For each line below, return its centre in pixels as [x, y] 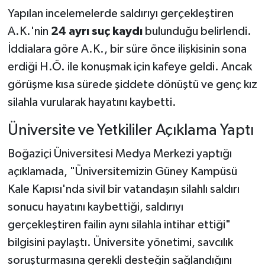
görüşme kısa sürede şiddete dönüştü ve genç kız [132, 85]
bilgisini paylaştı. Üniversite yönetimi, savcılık [120, 242]
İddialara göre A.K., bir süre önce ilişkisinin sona [127, 49]
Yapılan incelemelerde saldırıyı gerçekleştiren [120, 14]
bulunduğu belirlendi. [197, 32]
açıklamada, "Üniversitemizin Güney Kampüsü [122, 171]
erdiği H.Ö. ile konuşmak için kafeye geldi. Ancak [130, 67]
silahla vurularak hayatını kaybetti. [92, 103]
